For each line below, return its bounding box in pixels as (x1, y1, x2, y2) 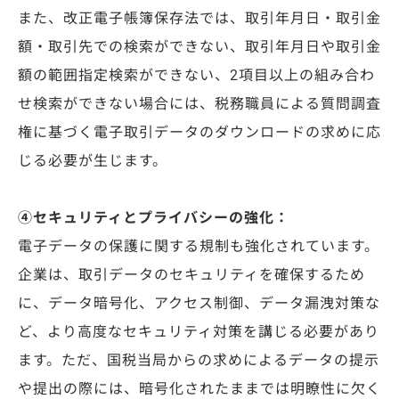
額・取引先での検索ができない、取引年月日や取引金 (18, 38, 381, 56)
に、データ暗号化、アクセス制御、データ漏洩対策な (18, 295, 380, 313)
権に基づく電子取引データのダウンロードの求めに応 (18, 124, 381, 142)
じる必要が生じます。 (18, 152, 167, 170)
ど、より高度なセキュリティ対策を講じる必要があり (18, 323, 379, 341)
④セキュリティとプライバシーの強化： (18, 209, 289, 227)
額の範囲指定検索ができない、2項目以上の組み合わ (18, 67, 375, 85)
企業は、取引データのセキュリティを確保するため (18, 266, 365, 284)
